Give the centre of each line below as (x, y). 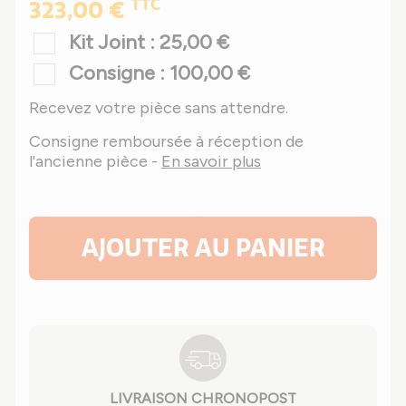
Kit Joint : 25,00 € (149, 42)
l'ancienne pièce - (95, 161)
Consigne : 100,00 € (159, 72)
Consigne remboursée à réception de (166, 141)
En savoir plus (211, 161)
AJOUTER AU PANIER (203, 247)
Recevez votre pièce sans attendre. (159, 107)
